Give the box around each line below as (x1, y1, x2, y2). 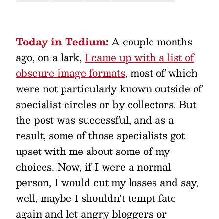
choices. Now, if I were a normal (16, 158, 171, 175)
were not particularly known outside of (16, 80, 202, 97)
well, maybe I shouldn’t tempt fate (16, 190, 176, 206)
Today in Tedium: (16, 33, 109, 50)
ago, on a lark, (16, 49, 85, 66)
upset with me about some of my (16, 143, 170, 159)
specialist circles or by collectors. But (16, 96, 196, 112)
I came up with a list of (85, 49, 194, 66)
